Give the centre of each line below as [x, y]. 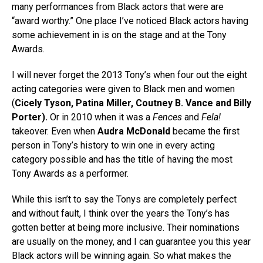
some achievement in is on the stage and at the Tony [119, 35]
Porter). [30, 117]
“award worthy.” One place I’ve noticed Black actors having [130, 21]
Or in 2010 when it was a [100, 117]
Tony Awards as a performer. [70, 173]
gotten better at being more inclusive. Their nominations [126, 227]
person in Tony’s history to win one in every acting [113, 145]
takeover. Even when [55, 131]
